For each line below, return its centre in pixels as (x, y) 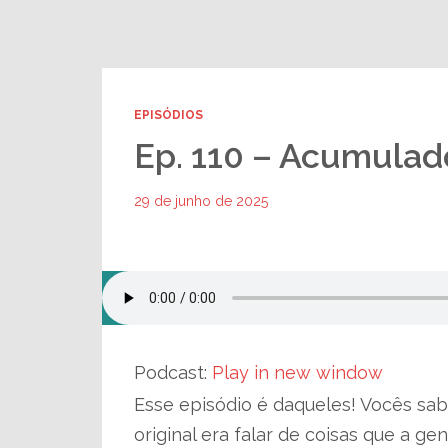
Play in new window (297, 372)
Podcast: (173, 372)
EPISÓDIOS (168, 115)
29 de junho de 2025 (201, 201)
